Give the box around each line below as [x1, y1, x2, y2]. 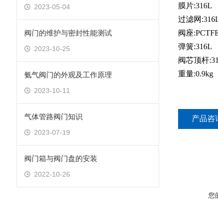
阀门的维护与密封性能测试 [24, 29, 112, 37]
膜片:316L [178, 1, 212, 10]
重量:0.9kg [178, 70, 213, 78]
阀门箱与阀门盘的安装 [24, 154, 97, 163]
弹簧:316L [178, 42, 212, 51]
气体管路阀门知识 [24, 112, 83, 121]
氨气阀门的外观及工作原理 [24, 71, 112, 79]
